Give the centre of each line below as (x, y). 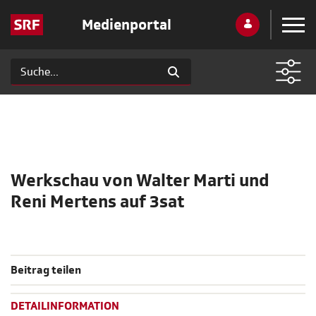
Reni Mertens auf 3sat (97, 202)
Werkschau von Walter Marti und (140, 181)
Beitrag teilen (46, 271)
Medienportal (126, 25)
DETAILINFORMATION (65, 306)
